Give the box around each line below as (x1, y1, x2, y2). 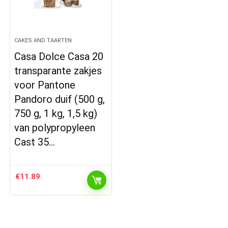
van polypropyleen (14, 122, 96, 134)
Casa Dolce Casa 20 (14, 50, 104, 63)
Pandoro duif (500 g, (14, 93, 105, 105)
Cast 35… (14, 136, 55, 148)
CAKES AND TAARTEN (14, 37, 72, 44)
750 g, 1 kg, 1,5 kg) (14, 107, 98, 120)
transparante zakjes (14, 65, 102, 77)
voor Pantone (14, 79, 76, 91)
